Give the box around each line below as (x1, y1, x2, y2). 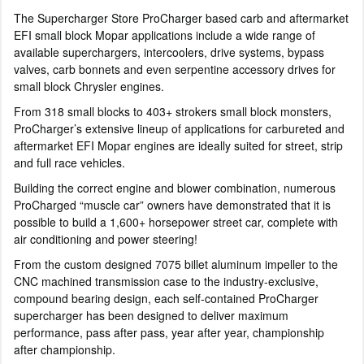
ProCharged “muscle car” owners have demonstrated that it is (14, 196, 331, 213)
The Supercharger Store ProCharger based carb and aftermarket (14, 9, 349, 26)
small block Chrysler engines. (14, 77, 164, 94)
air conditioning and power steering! (14, 230, 197, 247)
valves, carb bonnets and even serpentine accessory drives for (14, 60, 336, 77)
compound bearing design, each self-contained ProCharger (14, 289, 318, 306)
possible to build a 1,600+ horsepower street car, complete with (14, 213, 338, 230)
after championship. (14, 340, 115, 357)
